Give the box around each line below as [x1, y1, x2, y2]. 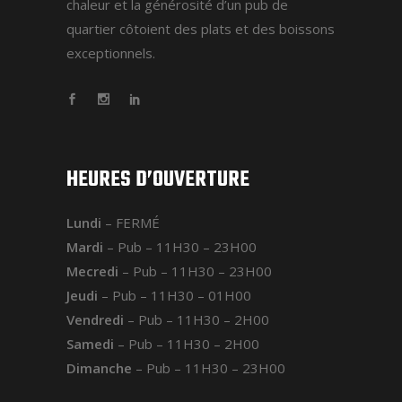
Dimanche [66, 359, 132, 378]
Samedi [66, 335, 114, 354]
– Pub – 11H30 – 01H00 [98, 286, 251, 305]
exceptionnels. [66, 43, 155, 62]
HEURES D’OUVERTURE [66, 163, 249, 197]
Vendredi [66, 310, 124, 329]
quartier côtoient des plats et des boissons [66, 19, 335, 38]
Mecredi [66, 262, 118, 281]
